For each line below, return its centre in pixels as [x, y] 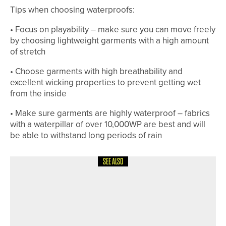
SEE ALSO [113, 161]
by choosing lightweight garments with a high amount [109, 41]
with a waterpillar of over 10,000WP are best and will [108, 124]
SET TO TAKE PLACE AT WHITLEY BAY [138, 202]
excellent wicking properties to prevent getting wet [105, 82]
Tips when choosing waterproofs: [72, 10]
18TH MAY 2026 [122, 172]
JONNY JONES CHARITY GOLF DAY [137, 188]
